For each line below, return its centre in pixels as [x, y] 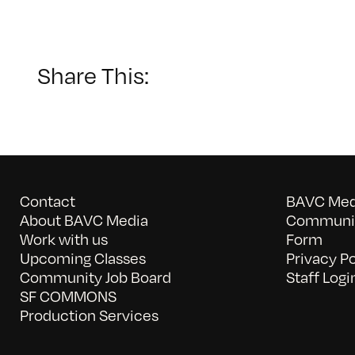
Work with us [63, 239]
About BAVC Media [84, 219]
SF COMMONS [68, 296]
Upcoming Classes [82, 258]
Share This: [93, 76]
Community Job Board [95, 277]
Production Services [89, 315]
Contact [47, 200]
